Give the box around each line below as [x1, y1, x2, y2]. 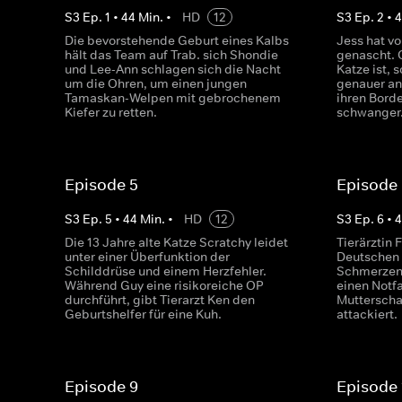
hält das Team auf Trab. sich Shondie [65, 47, 278, 63]
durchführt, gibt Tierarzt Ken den [65, 292, 255, 308]
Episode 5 [65, 175, 138, 195]
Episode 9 [65, 377, 138, 397]
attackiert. [336, 306, 398, 322]
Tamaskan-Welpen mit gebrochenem [65, 90, 281, 106]
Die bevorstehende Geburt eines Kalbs [65, 32, 289, 48]
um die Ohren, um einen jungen [65, 75, 247, 92]
